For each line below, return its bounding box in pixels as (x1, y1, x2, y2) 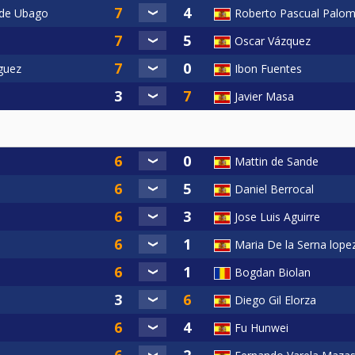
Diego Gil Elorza (235, 292, 316, 307)
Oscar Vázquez (235, 32, 311, 48)
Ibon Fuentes (235, 60, 302, 76)
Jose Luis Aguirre (235, 208, 320, 224)
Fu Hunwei (235, 319, 288, 335)
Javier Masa (235, 88, 294, 104)
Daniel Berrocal (235, 181, 314, 197)
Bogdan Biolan (235, 264, 311, 280)
